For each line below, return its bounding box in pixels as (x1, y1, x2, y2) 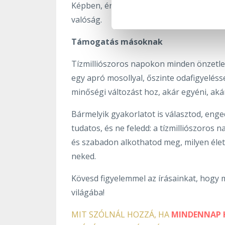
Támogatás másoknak (71, 36, 163, 47)
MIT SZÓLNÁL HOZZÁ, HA (71, 208, 171, 220)
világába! (71, 186, 106, 198)
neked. (71, 150, 96, 162)
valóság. (71, 14, 102, 25)
